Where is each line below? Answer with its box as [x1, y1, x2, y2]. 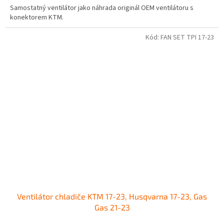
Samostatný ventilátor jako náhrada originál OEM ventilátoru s [10, 2, 193, 13]
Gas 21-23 [94, 202, 130, 212]
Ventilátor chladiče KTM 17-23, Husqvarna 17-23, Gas [17, 191, 207, 201]
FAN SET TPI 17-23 [160, 32, 214, 42]
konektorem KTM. [10, 12, 63, 22]
